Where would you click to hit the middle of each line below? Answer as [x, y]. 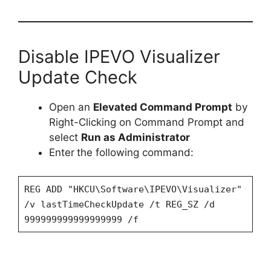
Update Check [78, 77]
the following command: [135, 153]
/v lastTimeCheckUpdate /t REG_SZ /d [119, 204]
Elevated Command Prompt [163, 107]
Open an [71, 107]
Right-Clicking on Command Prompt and [147, 122]
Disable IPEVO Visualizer [119, 57]
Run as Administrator [135, 138]
